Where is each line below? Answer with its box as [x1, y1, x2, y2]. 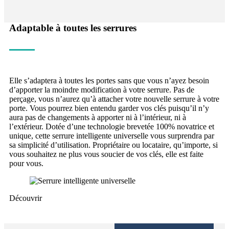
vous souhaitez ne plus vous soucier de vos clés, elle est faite [9, 149, 203, 158]
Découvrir [9, 193, 42, 202]
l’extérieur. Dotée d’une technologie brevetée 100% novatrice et [9, 122, 214, 131]
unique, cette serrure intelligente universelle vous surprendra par [9, 131, 214, 140]
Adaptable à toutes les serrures [9, 22, 136, 33]
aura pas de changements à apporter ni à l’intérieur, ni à [9, 112, 186, 122]
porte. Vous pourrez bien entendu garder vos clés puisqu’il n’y [9, 103, 209, 112]
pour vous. [9, 158, 43, 168]
